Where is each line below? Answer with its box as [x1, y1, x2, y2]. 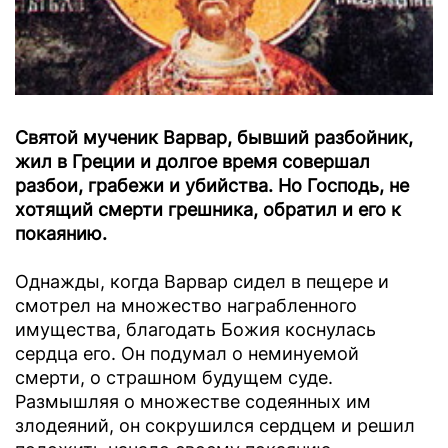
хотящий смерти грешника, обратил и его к [15, 199, 401, 221]
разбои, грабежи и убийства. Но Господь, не [15, 175, 409, 197]
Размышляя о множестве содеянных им [15, 391, 371, 413]
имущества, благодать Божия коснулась [15, 319, 376, 341]
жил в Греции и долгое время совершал [15, 151, 370, 173]
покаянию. [15, 223, 107, 245]
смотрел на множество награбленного [15, 295, 357, 317]
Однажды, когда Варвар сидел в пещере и [15, 271, 389, 293]
